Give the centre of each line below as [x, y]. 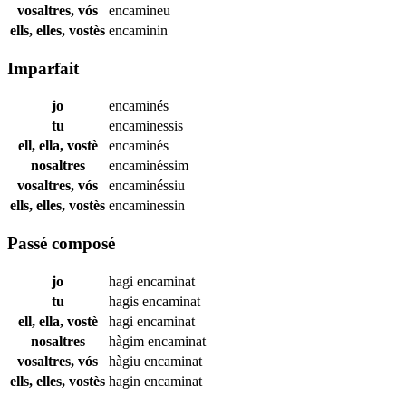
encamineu [140, 10]
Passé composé [61, 243]
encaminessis [146, 126]
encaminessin [147, 206]
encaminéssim [149, 166]
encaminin [138, 30]
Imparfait [43, 68]
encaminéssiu [147, 186]
